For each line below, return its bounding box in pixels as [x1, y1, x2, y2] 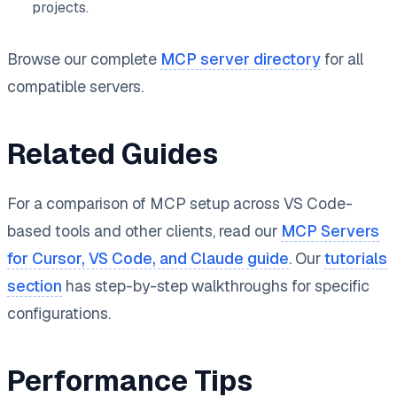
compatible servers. [7, 75, 144, 97]
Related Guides [7, 135, 218, 172]
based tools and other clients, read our [7, 220, 281, 241]
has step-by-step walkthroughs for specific [62, 275, 370, 296]
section [7, 275, 62, 296]
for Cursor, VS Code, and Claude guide [7, 247, 289, 269]
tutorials [324, 247, 387, 269]
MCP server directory [160, 48, 321, 69]
